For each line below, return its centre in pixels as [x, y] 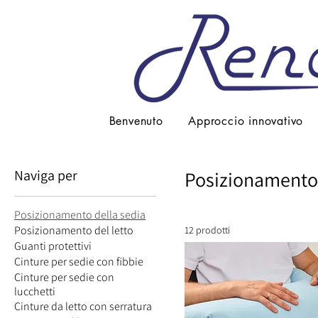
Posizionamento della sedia [80, 215]
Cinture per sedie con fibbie [79, 262]
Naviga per [46, 175]
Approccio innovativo [246, 121]
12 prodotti [207, 230]
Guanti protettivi [53, 246]
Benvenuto [136, 121]
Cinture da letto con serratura [83, 306]
